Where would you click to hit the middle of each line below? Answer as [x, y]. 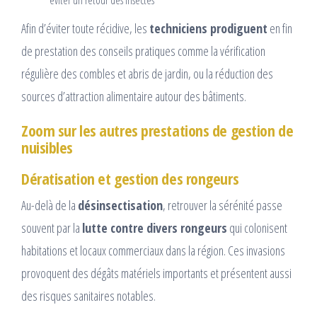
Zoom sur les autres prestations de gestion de [157, 131]
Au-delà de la [50, 206]
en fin [280, 29]
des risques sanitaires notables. [88, 296]
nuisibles [47, 148]
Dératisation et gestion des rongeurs [130, 179]
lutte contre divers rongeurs [155, 228]
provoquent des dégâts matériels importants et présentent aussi [156, 273]
